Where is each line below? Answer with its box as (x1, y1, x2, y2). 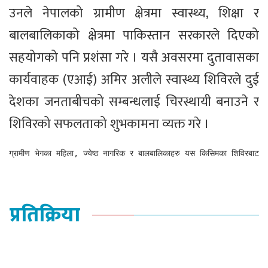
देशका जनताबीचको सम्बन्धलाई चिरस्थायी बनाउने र (9, 91, 259, 114)
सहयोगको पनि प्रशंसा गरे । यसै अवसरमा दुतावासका (9, 47, 259, 69)
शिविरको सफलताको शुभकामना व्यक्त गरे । (9, 113, 209, 136)
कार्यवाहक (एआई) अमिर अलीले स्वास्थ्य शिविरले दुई (9, 69, 259, 92)
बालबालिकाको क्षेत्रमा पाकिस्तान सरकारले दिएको (9, 25, 259, 47)
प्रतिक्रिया (10, 199, 80, 233)
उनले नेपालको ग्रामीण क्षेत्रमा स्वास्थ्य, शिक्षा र (9, 2, 259, 25)
